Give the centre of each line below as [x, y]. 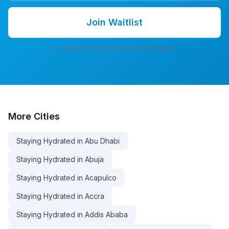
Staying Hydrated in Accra [60, 196]
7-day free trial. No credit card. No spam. [114, 48]
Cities [47, 116]
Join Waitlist [114, 22]
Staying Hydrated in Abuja [60, 159]
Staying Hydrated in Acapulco [66, 178]
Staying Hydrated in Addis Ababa [72, 214]
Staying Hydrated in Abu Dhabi [68, 141]
